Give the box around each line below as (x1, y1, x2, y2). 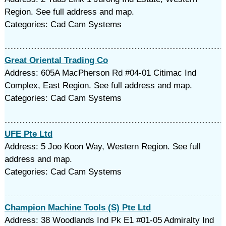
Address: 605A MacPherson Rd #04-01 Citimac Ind (4, 68, 196, 78)
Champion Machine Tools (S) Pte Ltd (4, 203, 151, 212)
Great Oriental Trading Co (4, 55, 108, 65)
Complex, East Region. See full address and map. (4, 81, 192, 90)
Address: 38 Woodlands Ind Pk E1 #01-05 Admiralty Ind (4, 215, 214, 225)
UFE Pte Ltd (4, 129, 52, 139)
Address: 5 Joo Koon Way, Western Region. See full (4, 142, 201, 151)
